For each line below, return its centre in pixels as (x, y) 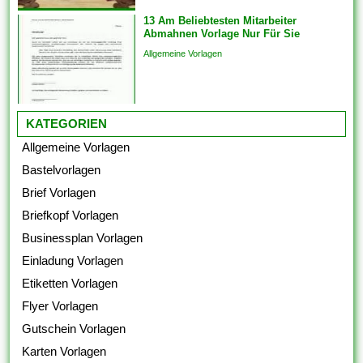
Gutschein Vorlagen (74, 329)
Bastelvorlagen (62, 170)
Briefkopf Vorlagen (70, 216)
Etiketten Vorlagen (70, 284)
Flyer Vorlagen (60, 306)
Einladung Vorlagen (73, 261)
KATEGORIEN (67, 124)
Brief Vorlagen (59, 193)
